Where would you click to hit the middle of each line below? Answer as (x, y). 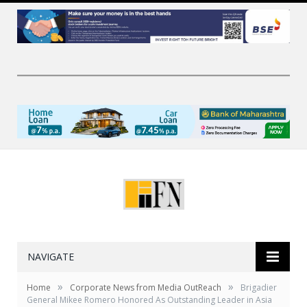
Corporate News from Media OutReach (146, 288)
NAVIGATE (51, 257)
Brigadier (259, 288)
